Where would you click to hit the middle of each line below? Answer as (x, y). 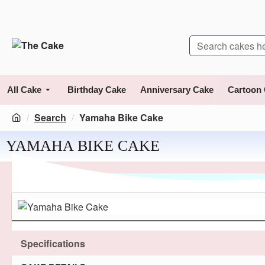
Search (50, 117)
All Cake (24, 90)
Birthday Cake (97, 90)
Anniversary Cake (177, 90)
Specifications (53, 243)
